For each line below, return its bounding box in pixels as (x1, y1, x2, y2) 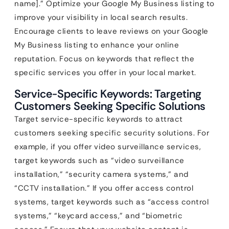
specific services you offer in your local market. (14, 67, 196, 78)
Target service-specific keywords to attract (14, 113, 183, 124)
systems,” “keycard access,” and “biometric (14, 210, 182, 221)
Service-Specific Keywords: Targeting (14, 86, 201, 101)
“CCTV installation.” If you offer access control (14, 182, 193, 193)
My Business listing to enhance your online (14, 39, 179, 50)
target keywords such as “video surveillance (14, 155, 185, 166)
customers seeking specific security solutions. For (14, 127, 209, 138)
